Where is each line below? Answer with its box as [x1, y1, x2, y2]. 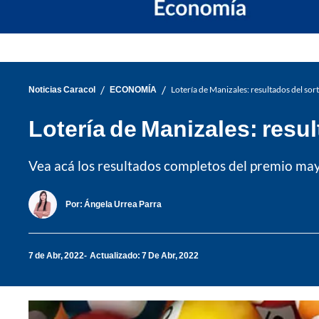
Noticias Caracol [28, 84, 95, 95]
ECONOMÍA [110, 84, 157, 95]
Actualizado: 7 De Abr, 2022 [90, 250, 199, 261]
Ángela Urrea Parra [84, 199, 162, 210]
